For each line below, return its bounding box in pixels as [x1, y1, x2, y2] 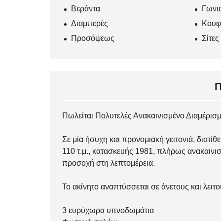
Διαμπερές [71, 19, 108, 28]
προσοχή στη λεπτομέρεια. [62, 159, 155, 168]
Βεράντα [71, 4, 100, 13]
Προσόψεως [71, 34, 114, 43]
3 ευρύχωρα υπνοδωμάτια [62, 206, 154, 215]
